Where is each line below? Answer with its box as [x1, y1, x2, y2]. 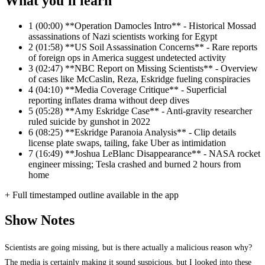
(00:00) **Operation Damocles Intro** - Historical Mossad [35, 21, 256, 31]
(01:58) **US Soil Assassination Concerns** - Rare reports [35, 42, 257, 53]
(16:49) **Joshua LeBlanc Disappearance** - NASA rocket [35, 148, 260, 159]
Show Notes [5, 212, 75, 228]
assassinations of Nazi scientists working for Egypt [28, 31, 217, 42]
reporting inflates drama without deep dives [28, 95, 189, 106]
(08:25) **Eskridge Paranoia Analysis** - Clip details [35, 127, 236, 138]
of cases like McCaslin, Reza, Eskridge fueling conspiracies [28, 74, 250, 85]
